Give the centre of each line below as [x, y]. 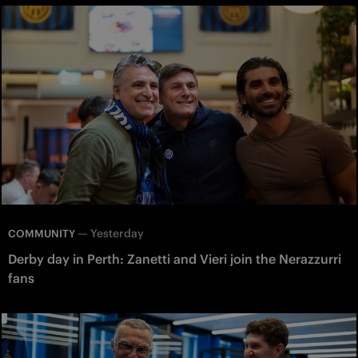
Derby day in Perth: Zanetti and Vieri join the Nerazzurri [175, 259]
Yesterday [117, 234]
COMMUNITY [42, 234]
